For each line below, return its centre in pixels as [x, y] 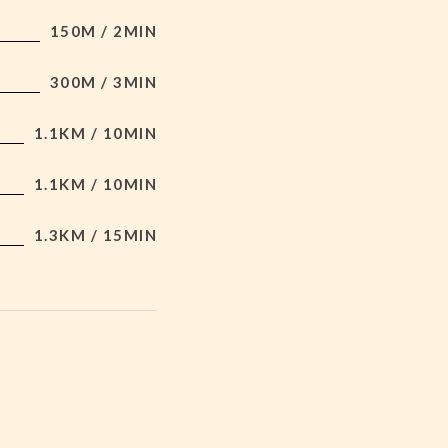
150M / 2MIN [103, 30]
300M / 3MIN [103, 81]
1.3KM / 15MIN [95, 234]
